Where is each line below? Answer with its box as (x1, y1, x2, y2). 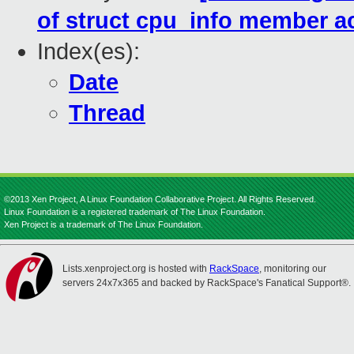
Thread (69, 100, 145, 126)
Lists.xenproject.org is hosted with (62, 263, 209, 274)
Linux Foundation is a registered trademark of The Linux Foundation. (4, 207, 265, 217)
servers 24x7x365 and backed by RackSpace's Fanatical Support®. (62, 277, 351, 288)
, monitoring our (259, 263, 326, 274)
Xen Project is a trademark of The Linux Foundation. (4, 220, 203, 229)
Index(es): (37, 39, 140, 65)
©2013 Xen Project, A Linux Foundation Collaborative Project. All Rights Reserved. (4, 194, 316, 204)
